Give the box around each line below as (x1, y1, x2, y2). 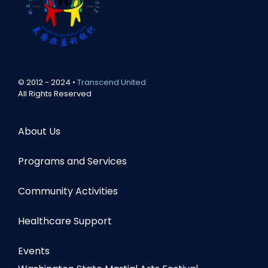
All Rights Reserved (17, 88, 92, 99)
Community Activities (17, 184, 118, 198)
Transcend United (77, 77, 146, 88)
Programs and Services (17, 154, 127, 168)
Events (17, 244, 50, 258)
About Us (17, 124, 60, 138)
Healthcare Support (17, 214, 112, 228)
